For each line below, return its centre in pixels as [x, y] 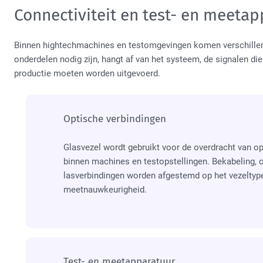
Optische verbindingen [115, 119]
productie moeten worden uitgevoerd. [87, 73]
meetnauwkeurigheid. [105, 189]
